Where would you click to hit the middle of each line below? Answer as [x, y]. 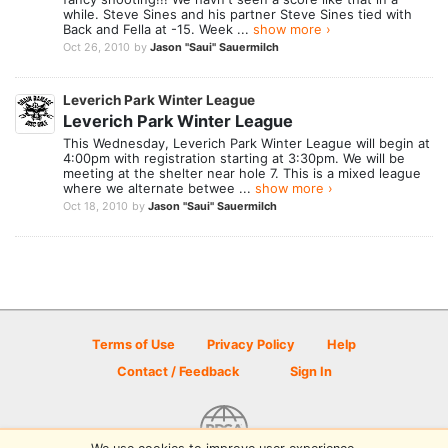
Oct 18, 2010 [95, 205]
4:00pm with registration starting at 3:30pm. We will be [234, 157]
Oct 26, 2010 [96, 47]
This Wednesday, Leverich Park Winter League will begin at [246, 142]
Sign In [309, 371]
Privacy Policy [251, 344]
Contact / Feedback [177, 371]
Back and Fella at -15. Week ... [158, 28]
